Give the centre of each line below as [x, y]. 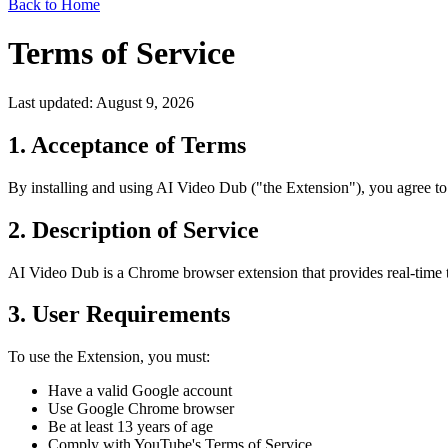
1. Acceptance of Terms [127, 144]
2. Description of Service [133, 229]
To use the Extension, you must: [109, 357]
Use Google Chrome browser [141, 409]
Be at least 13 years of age [130, 427]
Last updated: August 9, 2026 [101, 102]
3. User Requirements [119, 314]
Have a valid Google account [140, 391]
